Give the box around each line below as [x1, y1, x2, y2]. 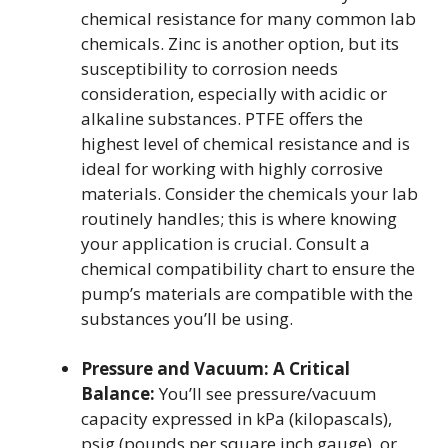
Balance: [81, 382, 155, 406]
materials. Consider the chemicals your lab [81, 181, 418, 205]
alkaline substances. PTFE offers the [81, 106, 363, 130]
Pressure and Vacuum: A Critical [81, 357, 350, 381]
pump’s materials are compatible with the [81, 281, 413, 305]
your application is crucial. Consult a [81, 231, 370, 255]
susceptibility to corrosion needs [81, 56, 338, 80]
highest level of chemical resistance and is [81, 131, 410, 155]
